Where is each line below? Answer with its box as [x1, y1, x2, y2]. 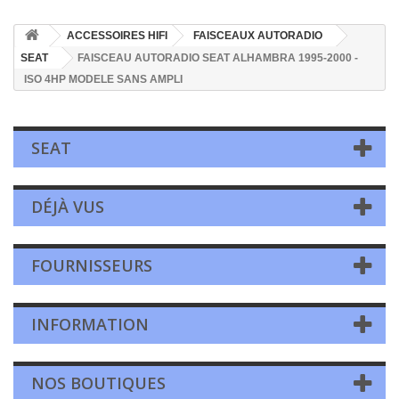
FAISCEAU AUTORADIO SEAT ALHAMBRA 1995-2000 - [77, 52, 358, 64]
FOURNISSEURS [31, 255, 152, 276]
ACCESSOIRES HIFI [67, 29, 167, 42]
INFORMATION [31, 313, 149, 335]
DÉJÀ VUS [31, 196, 104, 217]
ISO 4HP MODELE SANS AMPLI [24, 73, 183, 85]
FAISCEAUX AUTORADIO [193, 29, 322, 42]
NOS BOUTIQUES [31, 372, 166, 394]
